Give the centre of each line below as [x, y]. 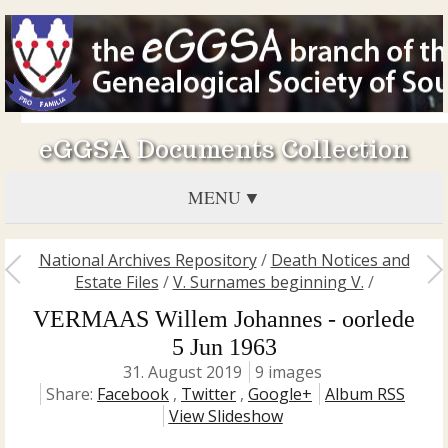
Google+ [280, 394]
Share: [71, 394]
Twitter [208, 394]
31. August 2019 [182, 372]
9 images [288, 372]
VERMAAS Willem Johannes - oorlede [224, 319]
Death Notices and [340, 260]
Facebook [133, 394]
